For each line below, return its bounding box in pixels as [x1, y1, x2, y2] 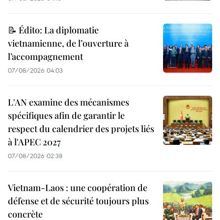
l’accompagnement [8, 51, 83, 63]
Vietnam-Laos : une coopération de [8, 182, 147, 194]
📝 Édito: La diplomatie [8, 24, 99, 36]
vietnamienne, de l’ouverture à [8, 37, 129, 50]
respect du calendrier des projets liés [8, 123, 154, 135]
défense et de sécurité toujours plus [8, 195, 149, 207]
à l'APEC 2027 [8, 136, 61, 148]
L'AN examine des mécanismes [8, 96, 129, 109]
